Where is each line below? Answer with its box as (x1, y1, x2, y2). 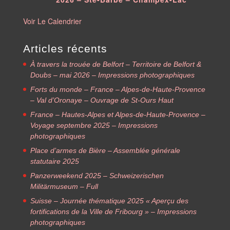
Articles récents (23, 42, 107, 54)
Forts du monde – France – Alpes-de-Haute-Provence (30, 85, 205, 93)
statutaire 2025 (30, 157, 79, 165)
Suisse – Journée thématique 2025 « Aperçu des (30, 196, 188, 205)
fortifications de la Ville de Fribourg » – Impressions (30, 207, 197, 216)
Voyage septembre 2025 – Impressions (30, 121, 158, 129)
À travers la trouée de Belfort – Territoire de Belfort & (30, 60, 201, 68)
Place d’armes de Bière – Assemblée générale (30, 146, 180, 155)
